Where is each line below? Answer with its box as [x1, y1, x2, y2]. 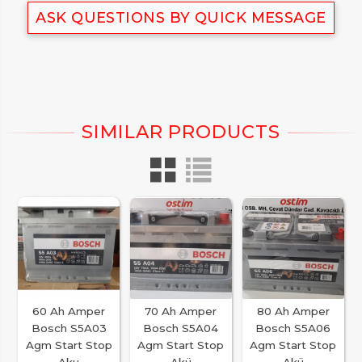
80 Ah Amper [256, 304, 330, 318]
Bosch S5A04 [143, 321, 219, 335]
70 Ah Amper [145, 304, 217, 318]
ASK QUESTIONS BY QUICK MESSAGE [36, 9, 326, 27]
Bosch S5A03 [31, 321, 107, 335]
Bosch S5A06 [255, 321, 331, 335]
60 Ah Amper [32, 304, 106, 318]
